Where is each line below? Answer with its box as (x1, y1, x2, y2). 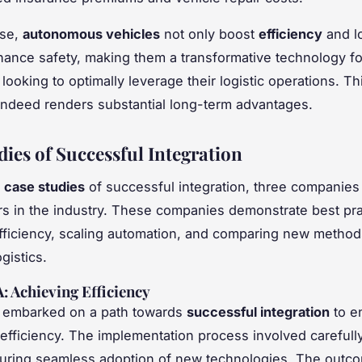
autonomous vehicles (23, 25, 160, 42)
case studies (4, 178, 85, 195)
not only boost (160, 25, 259, 42)
